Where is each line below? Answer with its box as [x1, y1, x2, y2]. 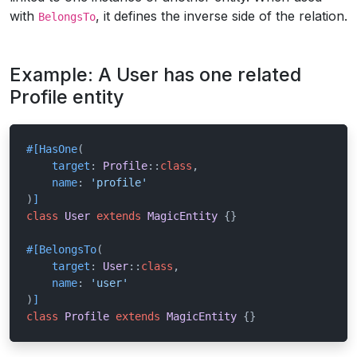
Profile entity [10, 85, 124, 108]
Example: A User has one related [10, 63, 301, 86]
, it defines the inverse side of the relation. [96, 8, 347, 24]
